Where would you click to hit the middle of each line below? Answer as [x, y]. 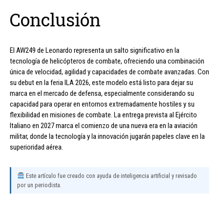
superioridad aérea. [36, 147]
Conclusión [55, 19]
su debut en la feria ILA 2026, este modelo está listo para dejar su [101, 82]
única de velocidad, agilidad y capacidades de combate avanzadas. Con [109, 72]
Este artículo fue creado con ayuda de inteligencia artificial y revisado [110, 175]
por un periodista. [39, 185]
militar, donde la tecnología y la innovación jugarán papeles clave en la [107, 136]
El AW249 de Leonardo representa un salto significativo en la [95, 50]
